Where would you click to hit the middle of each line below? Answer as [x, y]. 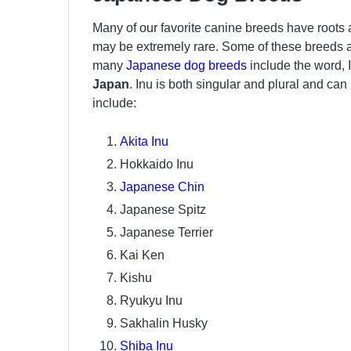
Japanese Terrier [166, 233]
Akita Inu [144, 142]
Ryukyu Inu [151, 301]
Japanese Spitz [163, 210]
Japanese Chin [162, 187]
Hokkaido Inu [157, 165]
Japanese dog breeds [186, 66]
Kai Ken [142, 255]
